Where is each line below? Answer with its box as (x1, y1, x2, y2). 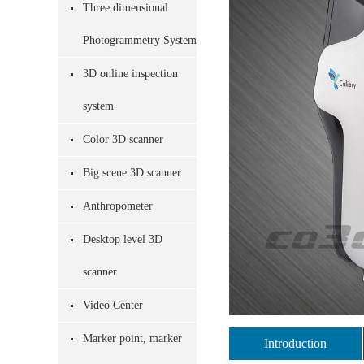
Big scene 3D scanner (83, 167, 181, 179)
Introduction (264, 336, 327, 350)
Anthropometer (83, 200, 153, 212)
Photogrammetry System (83, 34, 197, 46)
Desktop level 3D (83, 233, 162, 245)
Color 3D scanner (83, 133, 163, 145)
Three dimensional (83, 2, 168, 14)
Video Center (83, 299, 143, 311)
